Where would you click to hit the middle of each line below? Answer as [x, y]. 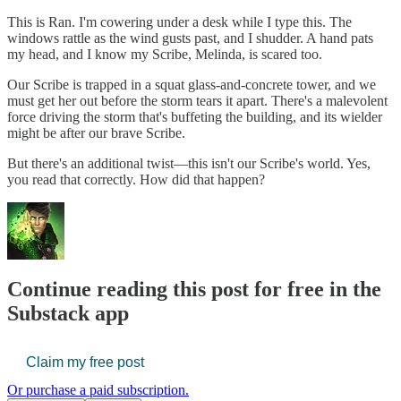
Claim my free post [85, 363]
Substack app [68, 313]
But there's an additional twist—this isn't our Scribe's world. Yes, [189, 163]
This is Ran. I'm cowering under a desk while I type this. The [179, 21]
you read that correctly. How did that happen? [136, 179]
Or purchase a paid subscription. [98, 390]
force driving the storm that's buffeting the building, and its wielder [195, 116]
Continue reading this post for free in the [194, 289]
